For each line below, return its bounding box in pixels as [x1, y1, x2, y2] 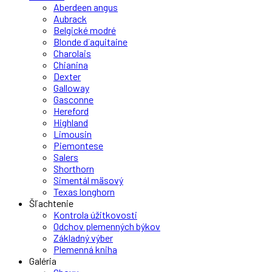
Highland [53, 117, 88, 128]
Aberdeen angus [53, 1, 118, 13]
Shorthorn [53, 163, 94, 174]
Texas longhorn [53, 186, 115, 197]
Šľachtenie [29, 197, 73, 209]
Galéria [29, 255, 56, 267]
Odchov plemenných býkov [53, 220, 160, 232]
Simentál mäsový [53, 174, 123, 186]
